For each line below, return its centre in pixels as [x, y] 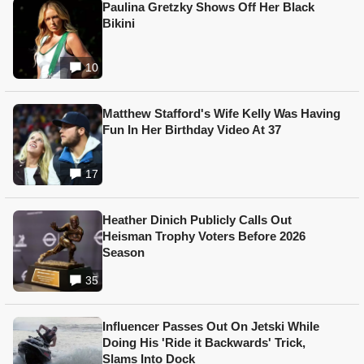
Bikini [119, 24]
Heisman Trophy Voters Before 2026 [204, 236]
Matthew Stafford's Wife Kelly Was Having [221, 114]
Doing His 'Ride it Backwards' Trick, [204, 343]
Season [123, 253]
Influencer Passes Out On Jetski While [211, 327]
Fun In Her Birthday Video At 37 [192, 130]
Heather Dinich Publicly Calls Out [197, 220]
